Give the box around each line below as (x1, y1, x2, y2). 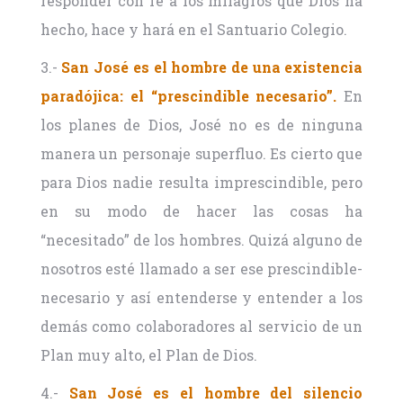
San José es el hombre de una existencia (61, 58, 363, 77)
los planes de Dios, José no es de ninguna (40, 115, 363, 135)
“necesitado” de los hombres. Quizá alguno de (40, 230, 363, 250)
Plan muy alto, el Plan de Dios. (40, 345, 257, 365)
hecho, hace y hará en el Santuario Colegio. (40, 20, 347, 40)
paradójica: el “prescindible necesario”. (40, 86, 337, 106)
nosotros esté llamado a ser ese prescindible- (40, 259, 363, 279)
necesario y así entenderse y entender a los (40, 288, 363, 308)
